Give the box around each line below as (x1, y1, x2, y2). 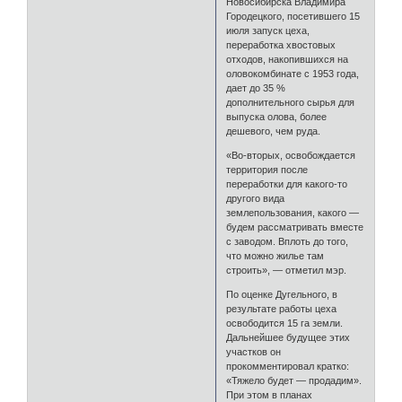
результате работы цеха (226, 303, 337, 315)
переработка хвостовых (226, 39, 336, 51)
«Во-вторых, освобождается (226, 150, 356, 162)
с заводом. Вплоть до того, (226, 236, 349, 248)
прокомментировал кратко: (226, 361, 350, 372)
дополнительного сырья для (226, 97, 355, 109)
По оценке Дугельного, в (226, 289, 338, 301)
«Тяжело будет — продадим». (226, 375, 363, 387)
